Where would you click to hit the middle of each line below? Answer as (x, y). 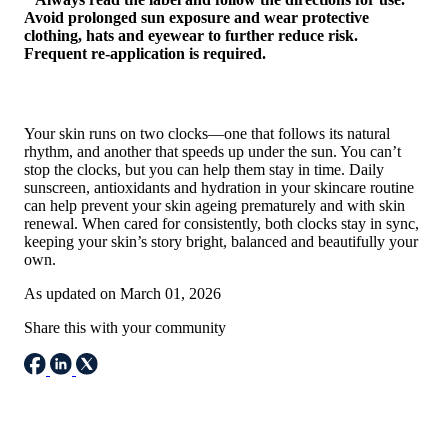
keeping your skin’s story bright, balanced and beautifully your (221, 242)
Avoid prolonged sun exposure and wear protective (196, 18)
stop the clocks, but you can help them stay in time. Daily (204, 170)
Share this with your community (125, 328)
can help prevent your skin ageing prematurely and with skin (214, 206)
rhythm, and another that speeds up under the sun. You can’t (212, 152)
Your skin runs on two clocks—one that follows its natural (207, 134)
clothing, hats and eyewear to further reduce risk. (191, 36)
